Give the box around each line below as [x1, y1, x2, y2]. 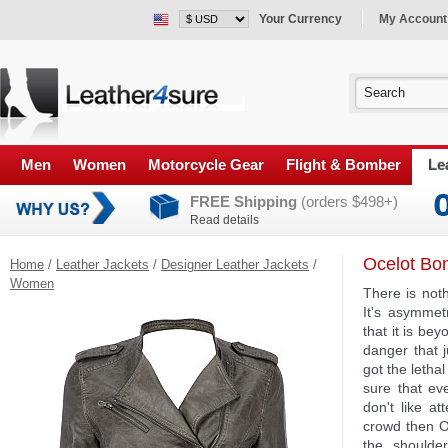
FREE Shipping [190, 193, 297, 211]
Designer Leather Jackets [161, 257, 309, 273]
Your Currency [259, 12, 342, 26]
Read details [190, 213, 259, 228]
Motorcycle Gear [148, 156, 264, 174]
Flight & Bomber [286, 156, 401, 174]
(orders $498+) [297, 193, 398, 211]
